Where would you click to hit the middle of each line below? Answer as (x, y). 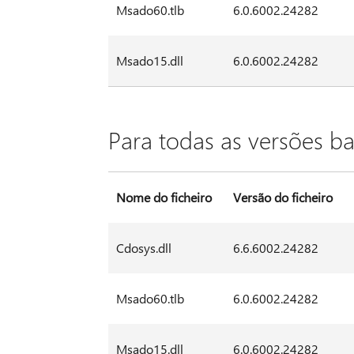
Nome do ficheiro (164, 198)
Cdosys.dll (143, 248)
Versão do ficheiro (282, 198)
